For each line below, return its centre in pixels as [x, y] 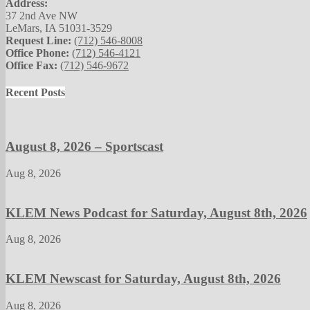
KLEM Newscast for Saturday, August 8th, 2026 [143, 279]
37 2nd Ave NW [42, 15]
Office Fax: [31, 65]
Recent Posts [35, 93]
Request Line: [38, 40]
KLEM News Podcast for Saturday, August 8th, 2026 [156, 212]
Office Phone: [37, 53]
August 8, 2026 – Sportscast [84, 147]
